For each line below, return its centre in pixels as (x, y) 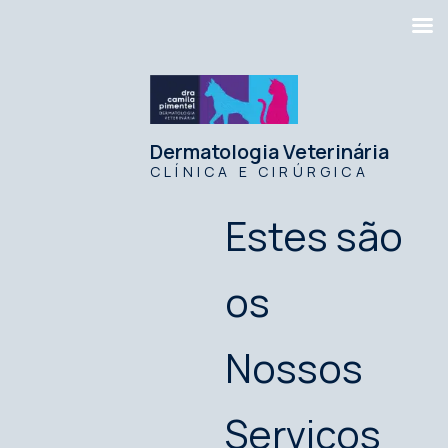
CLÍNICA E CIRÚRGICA (259, 171)
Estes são (314, 235)
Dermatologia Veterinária (269, 151)
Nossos (294, 367)
